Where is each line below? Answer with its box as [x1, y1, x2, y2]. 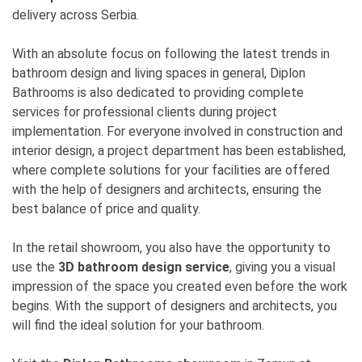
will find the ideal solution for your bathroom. [12, 317, 264, 333]
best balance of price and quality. [12, 200, 200, 217]
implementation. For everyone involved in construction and [12, 123, 343, 139]
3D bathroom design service [58, 259, 229, 275]
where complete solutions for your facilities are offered [12, 162, 330, 178]
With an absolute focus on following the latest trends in [12, 45, 330, 61]
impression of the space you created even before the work [12, 278, 347, 294]
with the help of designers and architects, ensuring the [12, 181, 322, 197]
